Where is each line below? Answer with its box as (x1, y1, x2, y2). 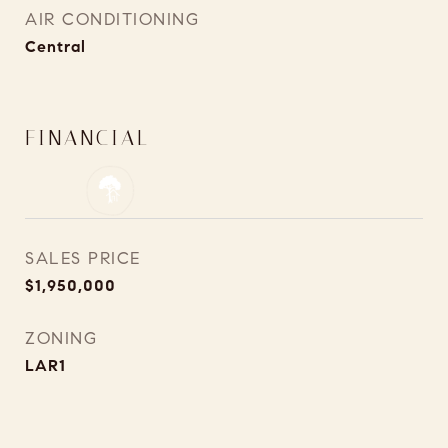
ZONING (25, 328, 97, 349)
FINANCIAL (25, 126, 150, 150)
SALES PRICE (25, 248, 141, 269)
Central (25, 37, 86, 56)
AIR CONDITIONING (25, 9, 199, 30)
